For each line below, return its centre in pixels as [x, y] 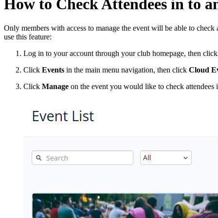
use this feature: [28, 36]
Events [54, 70]
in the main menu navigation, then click [127, 70]
